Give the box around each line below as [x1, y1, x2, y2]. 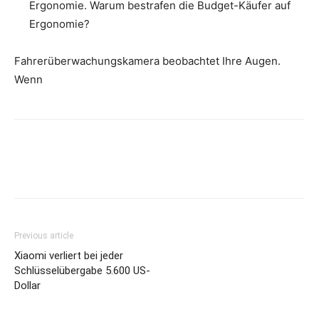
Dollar [14, 278, 41, 292]
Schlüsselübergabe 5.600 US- [14, 263, 150, 277]
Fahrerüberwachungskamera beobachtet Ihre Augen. [14, 53, 281, 68]
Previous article [14, 230, 73, 241]
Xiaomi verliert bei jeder [14, 249, 123, 262]
